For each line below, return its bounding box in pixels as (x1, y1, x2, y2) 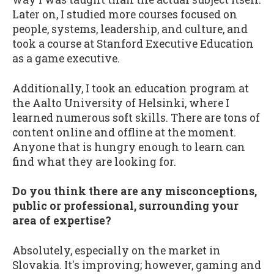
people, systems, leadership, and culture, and (12, 21, 248, 36)
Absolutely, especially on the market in (12, 243, 221, 257)
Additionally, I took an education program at (12, 81, 249, 95)
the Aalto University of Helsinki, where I (12, 95, 229, 110)
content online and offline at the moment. (12, 125, 236, 139)
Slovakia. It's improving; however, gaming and (12, 257, 261, 272)
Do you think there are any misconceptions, (12, 184, 257, 199)
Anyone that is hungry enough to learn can (12, 139, 245, 154)
